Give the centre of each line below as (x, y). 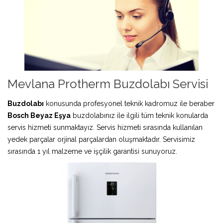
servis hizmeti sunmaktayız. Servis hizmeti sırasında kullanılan (105, 127)
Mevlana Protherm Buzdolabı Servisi (108, 84)
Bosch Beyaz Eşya (39, 115)
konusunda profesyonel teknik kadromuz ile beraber (129, 103)
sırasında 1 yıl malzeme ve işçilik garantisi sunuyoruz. (92, 151)
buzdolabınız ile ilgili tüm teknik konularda (139, 115)
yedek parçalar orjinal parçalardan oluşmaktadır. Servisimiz (101, 139)
